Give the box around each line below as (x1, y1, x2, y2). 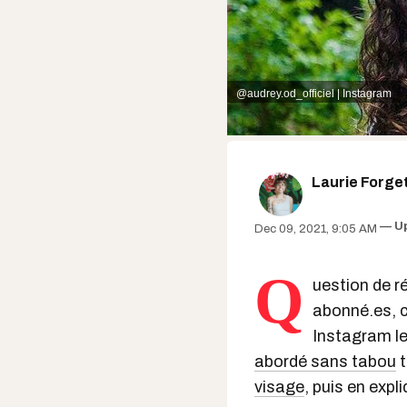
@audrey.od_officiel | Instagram (236, 87, 392, 101)
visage (254, 378, 304, 396)
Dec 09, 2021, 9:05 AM (254, 223, 377, 235)
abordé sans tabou (254, 352, 396, 371)
